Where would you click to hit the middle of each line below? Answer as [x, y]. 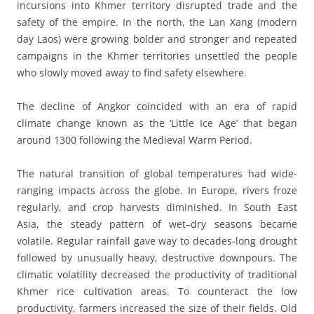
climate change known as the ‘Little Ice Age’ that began [157, 123]
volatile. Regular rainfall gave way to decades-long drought [157, 240]
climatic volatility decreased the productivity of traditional [157, 274]
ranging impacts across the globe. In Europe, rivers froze [157, 190]
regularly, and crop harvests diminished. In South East [157, 207]
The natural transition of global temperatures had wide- [157, 173]
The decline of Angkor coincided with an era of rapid [157, 106]
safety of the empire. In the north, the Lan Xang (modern [157, 22]
